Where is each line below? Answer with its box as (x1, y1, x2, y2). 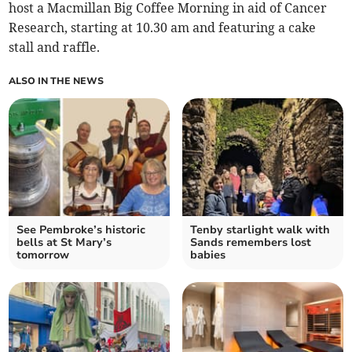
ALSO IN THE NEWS (9, 75, 104, 88)
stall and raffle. (9, 39, 101, 56)
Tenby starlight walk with (190, 222, 330, 238)
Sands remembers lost (190, 235, 311, 251)
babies (190, 247, 225, 263)
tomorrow (16, 247, 70, 263)
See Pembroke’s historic (16, 222, 146, 238)
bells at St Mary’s (16, 235, 112, 251)
